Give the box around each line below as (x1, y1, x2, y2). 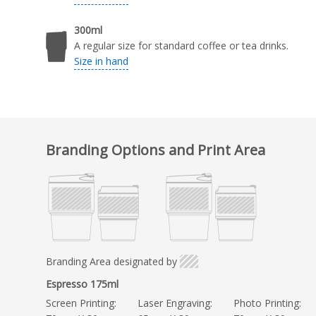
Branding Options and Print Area (46, 140, 265, 159)
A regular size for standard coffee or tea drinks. (74, 39, 288, 53)
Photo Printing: (233, 296, 301, 310)
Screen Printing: (46, 296, 116, 310)
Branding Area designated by (46, 255, 177, 269)
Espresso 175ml (46, 277, 119, 291)
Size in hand (74, 54, 128, 68)
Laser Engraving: (138, 296, 212, 310)
